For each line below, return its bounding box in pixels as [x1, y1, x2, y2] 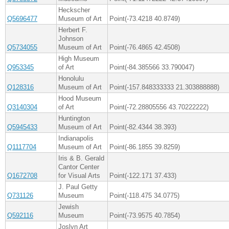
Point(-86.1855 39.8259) [109, 143, 180, 151]
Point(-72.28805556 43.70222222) [109, 103, 209, 111]
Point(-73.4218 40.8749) [109, 15, 180, 23]
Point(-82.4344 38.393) [109, 123, 176, 131]
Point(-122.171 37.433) [109, 172, 176, 180]
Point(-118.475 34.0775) [109, 192, 179, 200]
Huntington [58, 114, 90, 123]
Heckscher [58, 6, 90, 14]
